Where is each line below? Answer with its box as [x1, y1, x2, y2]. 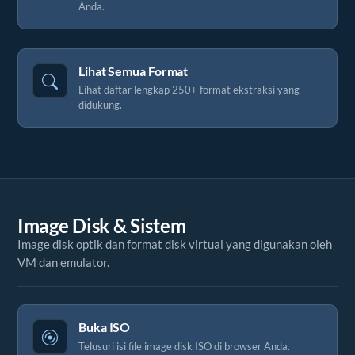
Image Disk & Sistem [17, 214, 186, 237]
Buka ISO [78, 319, 131, 334]
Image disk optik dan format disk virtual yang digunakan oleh [17, 238, 332, 251]
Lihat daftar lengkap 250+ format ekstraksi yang [78, 83, 300, 96]
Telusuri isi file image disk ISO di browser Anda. [78, 339, 290, 353]
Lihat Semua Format [78, 63, 189, 78]
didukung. [78, 98, 122, 111]
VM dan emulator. [17, 256, 109, 269]
